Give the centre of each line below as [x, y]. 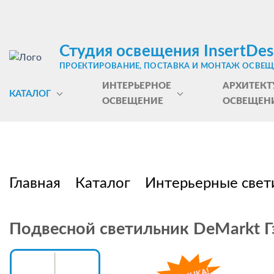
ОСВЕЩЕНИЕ [132, 101]
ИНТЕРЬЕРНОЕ [136, 86]
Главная [35, 183]
